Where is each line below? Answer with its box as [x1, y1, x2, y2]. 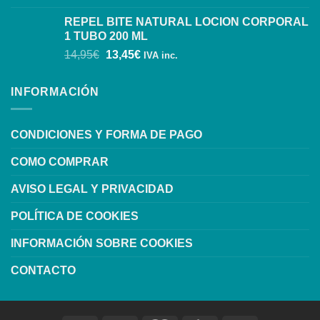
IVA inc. [143, 49, 178, 61]
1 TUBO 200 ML [64, 29, 148, 42]
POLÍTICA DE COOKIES [11, 210, 139, 223]
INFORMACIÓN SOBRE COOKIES [11, 237, 193, 250]
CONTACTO [11, 264, 76, 277]
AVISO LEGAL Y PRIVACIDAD [11, 183, 174, 196]
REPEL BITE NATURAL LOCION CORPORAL [64, 15, 309, 28]
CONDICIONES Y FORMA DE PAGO [11, 129, 202, 141]
